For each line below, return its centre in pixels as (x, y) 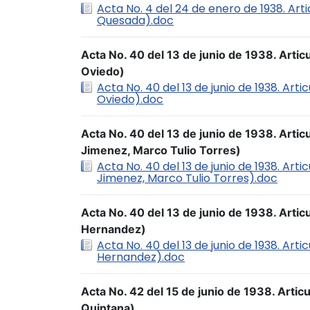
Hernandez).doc (141, 257)
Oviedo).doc (130, 99)
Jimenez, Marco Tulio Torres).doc (187, 178)
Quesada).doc (135, 20)
